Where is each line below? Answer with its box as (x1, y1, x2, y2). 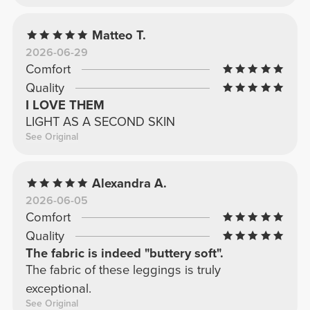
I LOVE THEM (25, 97, 104, 113)
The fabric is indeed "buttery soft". (25, 245, 224, 261)
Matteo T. (92, 27, 147, 43)
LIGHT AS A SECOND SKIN (25, 113, 175, 129)
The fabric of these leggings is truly (25, 262, 221, 277)
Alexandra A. (92, 175, 167, 191)
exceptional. (25, 280, 91, 296)
